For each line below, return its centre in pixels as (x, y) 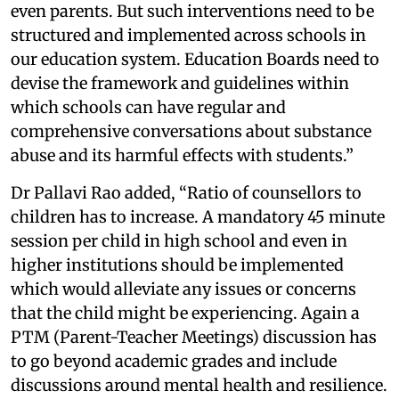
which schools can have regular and (148, 107)
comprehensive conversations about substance (191, 131)
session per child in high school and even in (179, 240)
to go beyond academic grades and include (174, 361)
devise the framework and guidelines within (180, 83)
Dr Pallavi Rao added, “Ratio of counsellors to (186, 192)
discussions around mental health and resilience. (199, 385)
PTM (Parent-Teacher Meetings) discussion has (194, 337)
